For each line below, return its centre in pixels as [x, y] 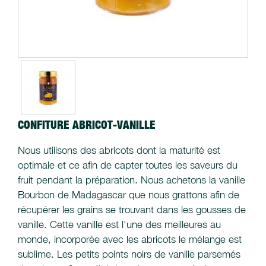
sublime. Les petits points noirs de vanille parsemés [129, 254]
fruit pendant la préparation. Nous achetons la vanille [132, 180]
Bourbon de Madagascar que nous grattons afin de [129, 195]
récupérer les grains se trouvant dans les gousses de [132, 210]
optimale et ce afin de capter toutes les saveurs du [128, 165]
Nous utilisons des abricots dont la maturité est [119, 151]
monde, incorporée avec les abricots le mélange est [130, 240]
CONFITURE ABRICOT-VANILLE [87, 125]
